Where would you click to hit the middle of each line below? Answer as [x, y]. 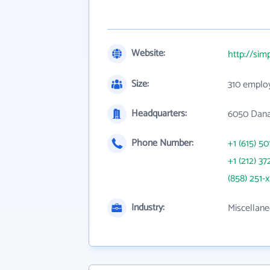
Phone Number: [162, 143]
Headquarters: [159, 114]
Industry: [148, 208]
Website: [148, 53]
